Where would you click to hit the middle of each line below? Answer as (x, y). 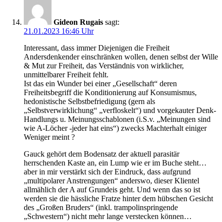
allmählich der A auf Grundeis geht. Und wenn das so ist (112, 190)
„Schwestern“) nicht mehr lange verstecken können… (108, 217)
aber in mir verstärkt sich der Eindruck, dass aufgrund (107, 172)
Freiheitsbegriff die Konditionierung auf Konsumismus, (110, 93)
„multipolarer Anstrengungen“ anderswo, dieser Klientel (111, 181)
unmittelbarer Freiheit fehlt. (66, 75)
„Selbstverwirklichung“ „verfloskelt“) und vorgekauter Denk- (120, 111)
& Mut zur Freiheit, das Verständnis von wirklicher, (104, 66)
